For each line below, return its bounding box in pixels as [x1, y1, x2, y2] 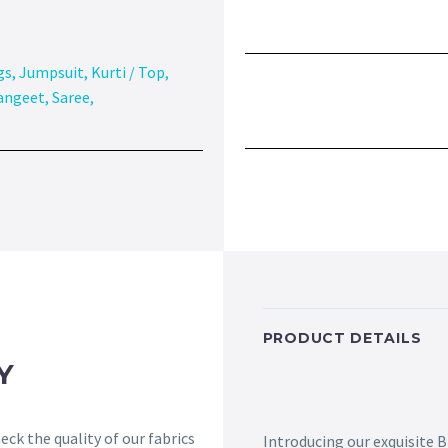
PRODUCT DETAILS [262, 329, 422, 348]
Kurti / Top [91, 62, 165, 83]
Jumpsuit [19, 62, 84, 83]
